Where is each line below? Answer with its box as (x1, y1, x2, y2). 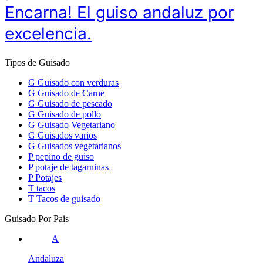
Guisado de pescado (38, 99, 112, 109)
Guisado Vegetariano (38, 120, 115, 130)
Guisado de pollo (38, 109, 101, 120)
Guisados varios (38, 130, 97, 141)
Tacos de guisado (36, 194, 100, 204)
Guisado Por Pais (5, 214, 69, 224)
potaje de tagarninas (35, 162, 109, 173)
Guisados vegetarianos (38, 141, 121, 151)
